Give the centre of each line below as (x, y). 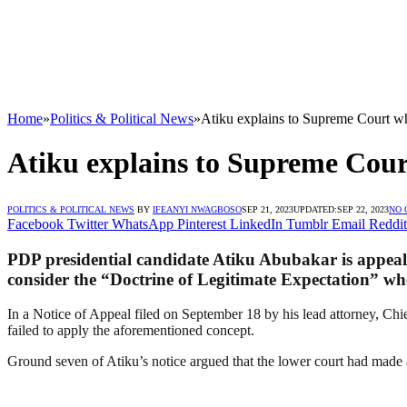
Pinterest (202, 223)
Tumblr (307, 223)
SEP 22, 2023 (363, 209)
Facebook (35, 223)
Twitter (88, 223)
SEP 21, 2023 (268, 209)
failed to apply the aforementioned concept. (131, 331)
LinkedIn (256, 223)
